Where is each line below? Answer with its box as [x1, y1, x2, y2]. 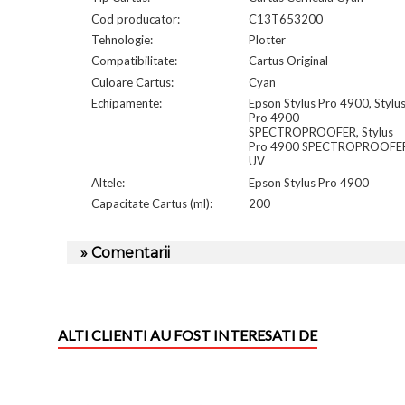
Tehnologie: [90, 33, 153, 47]
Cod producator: [90, 11, 180, 26]
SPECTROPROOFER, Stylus [249, 125, 393, 140]
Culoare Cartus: [90, 74, 174, 89]
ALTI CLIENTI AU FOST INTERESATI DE [58, 325, 317, 344]
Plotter [249, 33, 286, 47]
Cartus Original [249, 53, 328, 69]
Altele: [90, 174, 125, 190]
